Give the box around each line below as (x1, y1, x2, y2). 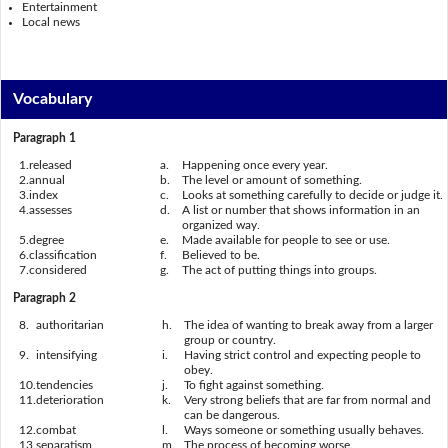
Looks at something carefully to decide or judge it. (182, 189, 443, 202)
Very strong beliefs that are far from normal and (184, 394, 431, 407)
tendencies (36, 379, 93, 392)
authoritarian (36, 319, 104, 332)
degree (29, 234, 64, 247)
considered (29, 264, 87, 277)
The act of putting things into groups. (182, 264, 377, 277)
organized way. (182, 219, 260, 232)
